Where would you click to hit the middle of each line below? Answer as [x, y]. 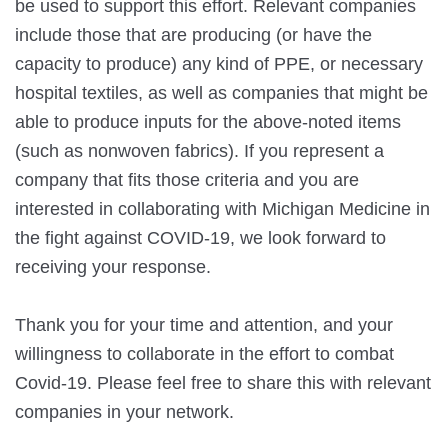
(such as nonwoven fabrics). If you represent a [199, 151]
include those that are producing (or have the [193, 35]
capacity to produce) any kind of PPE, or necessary [219, 64]
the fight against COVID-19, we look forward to [200, 238]
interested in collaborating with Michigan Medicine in [222, 209]
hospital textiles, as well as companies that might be [221, 93]
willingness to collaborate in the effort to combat [204, 354]
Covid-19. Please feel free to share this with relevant [223, 383]
